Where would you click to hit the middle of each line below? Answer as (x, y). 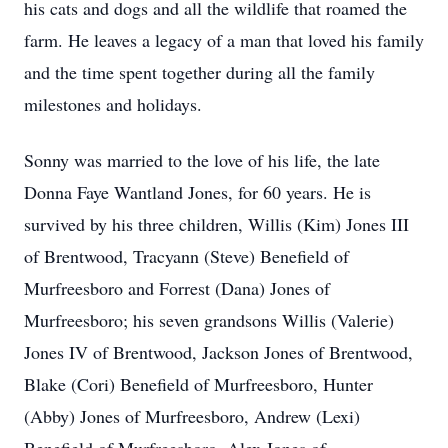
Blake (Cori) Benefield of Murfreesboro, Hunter (198, 384)
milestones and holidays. (113, 104)
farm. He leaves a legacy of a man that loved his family (224, 40)
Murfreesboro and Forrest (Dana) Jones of (177, 288)
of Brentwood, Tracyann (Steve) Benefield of (186, 256)
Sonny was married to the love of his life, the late (202, 160)
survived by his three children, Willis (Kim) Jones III (216, 224)
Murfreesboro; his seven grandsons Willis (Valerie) (209, 320)
